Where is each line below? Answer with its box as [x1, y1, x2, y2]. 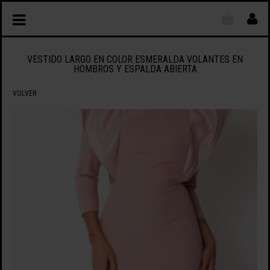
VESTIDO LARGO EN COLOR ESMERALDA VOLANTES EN [27, 54, 243, 66]
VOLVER [12, 89, 36, 98]
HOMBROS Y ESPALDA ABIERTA [73, 63, 197, 75]
